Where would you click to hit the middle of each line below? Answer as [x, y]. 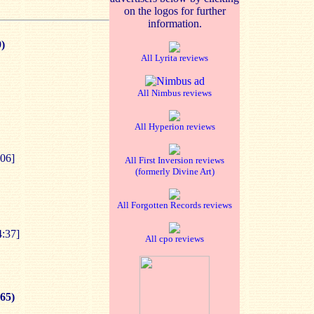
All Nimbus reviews [175, 93]
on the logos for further [175, 11]
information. [175, 23]
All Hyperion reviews [175, 127]
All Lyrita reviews [175, 58]
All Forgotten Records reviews [175, 205]
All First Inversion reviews [175, 160]
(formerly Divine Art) [175, 171]
